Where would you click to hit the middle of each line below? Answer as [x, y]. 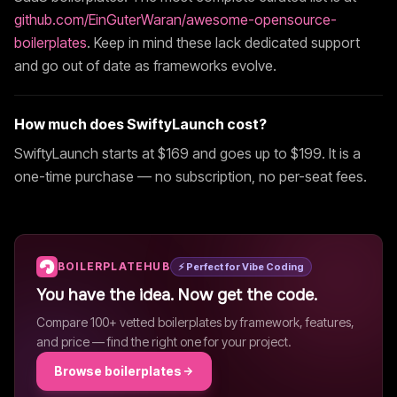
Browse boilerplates [118, 371]
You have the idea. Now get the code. [177, 295]
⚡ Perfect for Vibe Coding [241, 267]
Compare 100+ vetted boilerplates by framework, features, [195, 322]
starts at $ [132, 153]
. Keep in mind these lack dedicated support [223, 43]
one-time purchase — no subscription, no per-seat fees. [191, 176]
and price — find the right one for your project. [164, 342]
